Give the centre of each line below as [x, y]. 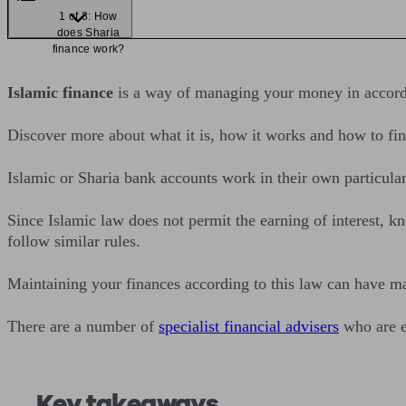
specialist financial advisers [249, 326]
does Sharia [88, 33]
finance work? [88, 49]
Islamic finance [60, 92]
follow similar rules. [74, 241]
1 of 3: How [88, 16]
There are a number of [83, 326]
